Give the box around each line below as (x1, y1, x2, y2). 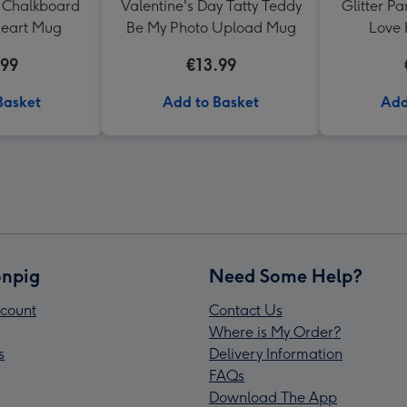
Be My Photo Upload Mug (125, 19, 296, 36)
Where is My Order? (209, 323, 341, 341)
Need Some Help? (209, 265, 362, 287)
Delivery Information (209, 345, 342, 362)
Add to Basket (163, 94, 259, 111)
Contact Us (209, 302, 283, 319)
